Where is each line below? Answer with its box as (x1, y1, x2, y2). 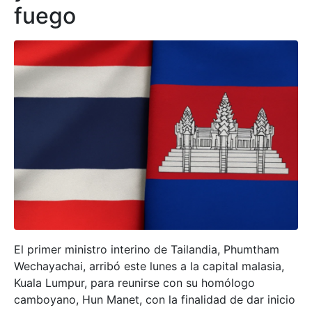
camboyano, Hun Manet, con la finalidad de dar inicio (14, 292, 295, 306)
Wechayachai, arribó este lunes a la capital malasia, (14, 259, 284, 273)
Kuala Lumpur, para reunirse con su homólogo (14, 276, 255, 290)
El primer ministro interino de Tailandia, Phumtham (14, 242, 279, 256)
